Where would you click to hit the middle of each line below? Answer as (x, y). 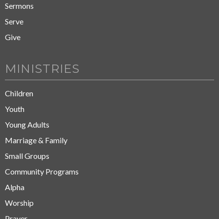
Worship (19, 203)
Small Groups (27, 156)
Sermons (19, 6)
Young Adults (27, 124)
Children (19, 93)
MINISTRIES (42, 68)
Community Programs (42, 171)
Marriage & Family (36, 140)
